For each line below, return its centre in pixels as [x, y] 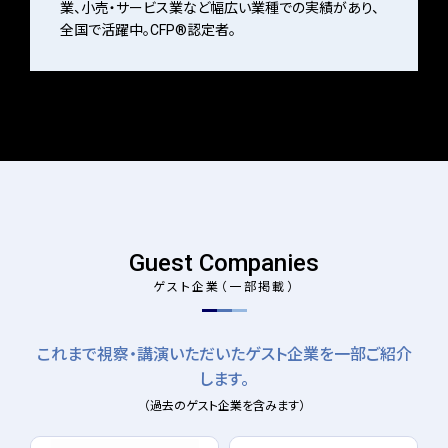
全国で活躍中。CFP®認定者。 [148, 29]
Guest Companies [224, 262]
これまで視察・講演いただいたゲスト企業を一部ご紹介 [224, 354]
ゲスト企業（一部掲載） [224, 285]
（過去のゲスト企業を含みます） [224, 405]
